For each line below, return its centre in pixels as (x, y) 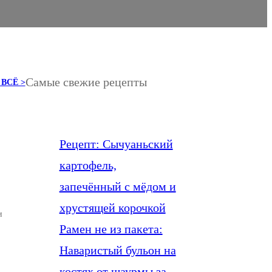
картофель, (88, 165)
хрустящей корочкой (112, 207)
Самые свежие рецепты (86, 82)
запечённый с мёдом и (117, 186)
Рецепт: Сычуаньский (116, 144)
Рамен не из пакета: (111, 229)
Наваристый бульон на (117, 250)
